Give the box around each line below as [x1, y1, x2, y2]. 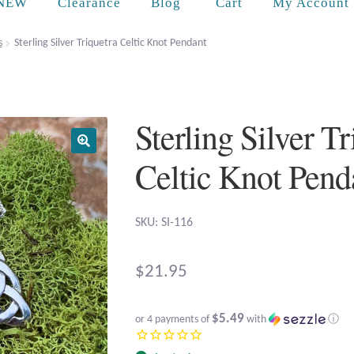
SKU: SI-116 [135, 217, 194, 230]
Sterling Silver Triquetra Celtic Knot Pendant [13, 36, 207, 49]
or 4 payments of [135, 314, 213, 326]
